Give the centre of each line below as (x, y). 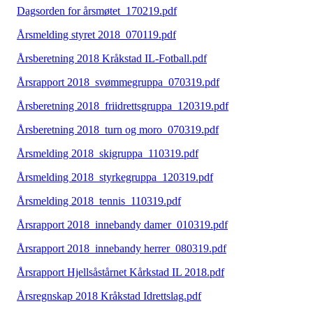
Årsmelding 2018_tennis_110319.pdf (99, 201)
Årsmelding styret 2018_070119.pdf (96, 35)
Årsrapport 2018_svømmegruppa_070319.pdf (118, 82)
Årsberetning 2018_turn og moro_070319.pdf (118, 130)
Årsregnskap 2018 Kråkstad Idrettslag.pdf (109, 296)
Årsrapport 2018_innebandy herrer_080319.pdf (122, 249)
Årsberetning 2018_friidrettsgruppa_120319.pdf (123, 106)
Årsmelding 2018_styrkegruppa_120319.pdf (115, 177)
